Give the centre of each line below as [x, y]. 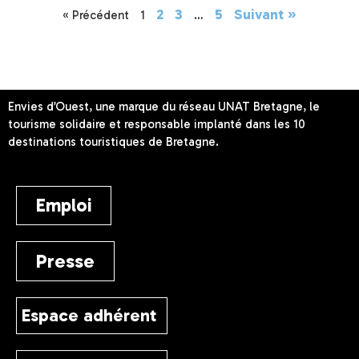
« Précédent [96, 15]
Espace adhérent [89, 315]
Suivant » [265, 14]
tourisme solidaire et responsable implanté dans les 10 [157, 124]
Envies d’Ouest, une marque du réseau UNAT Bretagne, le [164, 106]
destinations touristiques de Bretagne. [113, 141]
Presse [65, 260]
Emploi [64, 205]
